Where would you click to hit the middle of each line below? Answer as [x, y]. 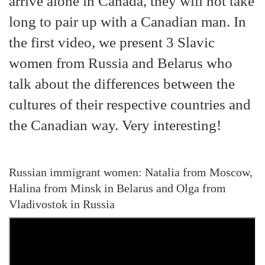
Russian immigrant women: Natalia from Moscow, [131, 172]
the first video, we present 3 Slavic [112, 42]
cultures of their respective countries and [130, 104]
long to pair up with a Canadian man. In [127, 21]
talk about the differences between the [122, 83]
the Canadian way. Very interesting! [115, 125]
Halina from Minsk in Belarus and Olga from [117, 188]
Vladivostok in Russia [63, 204]
